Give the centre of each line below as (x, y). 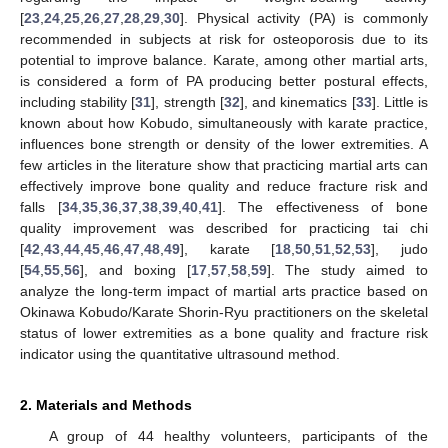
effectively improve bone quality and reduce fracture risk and (224, 185)
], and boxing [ (135, 269)
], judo (400, 248)
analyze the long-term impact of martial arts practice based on (224, 290)
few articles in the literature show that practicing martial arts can (224, 164)
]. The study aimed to (347, 269)
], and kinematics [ (297, 101)
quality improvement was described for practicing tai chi (224, 227)
